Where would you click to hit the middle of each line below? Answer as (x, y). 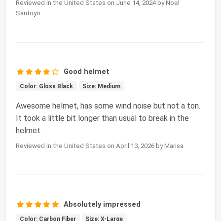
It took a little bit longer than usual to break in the (102, 118)
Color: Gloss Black (46, 86)
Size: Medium (102, 86)
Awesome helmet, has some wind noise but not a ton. (108, 106)
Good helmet (87, 71)
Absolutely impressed (102, 204)
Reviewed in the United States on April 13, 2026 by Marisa (100, 146)
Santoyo (28, 13)
